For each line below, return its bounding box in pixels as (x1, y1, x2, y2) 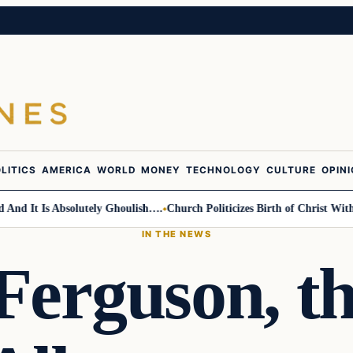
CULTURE (266, 165, 317, 176)
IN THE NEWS (141, 228, 212, 240)
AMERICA (41, 165, 92, 176)
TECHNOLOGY (185, 165, 262, 176)
